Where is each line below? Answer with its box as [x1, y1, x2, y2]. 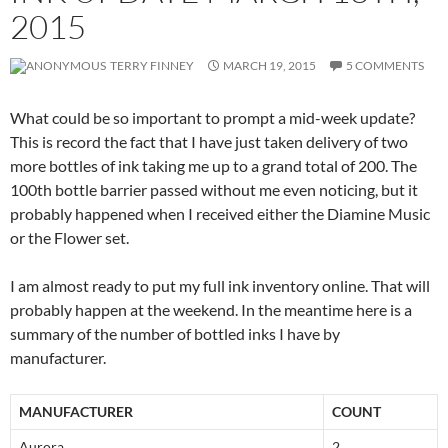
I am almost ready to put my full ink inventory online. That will [10, 276, 430, 296]
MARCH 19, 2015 [223, 58, 316, 74]
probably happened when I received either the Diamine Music [10, 204, 430, 224]
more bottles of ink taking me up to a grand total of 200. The [10, 156, 417, 176]
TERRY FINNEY [108, 58, 194, 74]
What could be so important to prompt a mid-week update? [10, 108, 415, 128]
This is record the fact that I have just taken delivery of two [10, 132, 408, 152]
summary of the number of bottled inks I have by [10, 324, 340, 344]
